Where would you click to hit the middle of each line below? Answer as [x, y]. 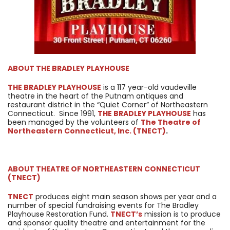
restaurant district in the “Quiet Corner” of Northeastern [108, 105]
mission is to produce [181, 214]
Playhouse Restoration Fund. [59, 214]
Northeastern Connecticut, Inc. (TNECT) [87, 131]
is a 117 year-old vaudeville [149, 87]
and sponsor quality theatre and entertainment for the [107, 223]
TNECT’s [126, 214]
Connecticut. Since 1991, [53, 113]
